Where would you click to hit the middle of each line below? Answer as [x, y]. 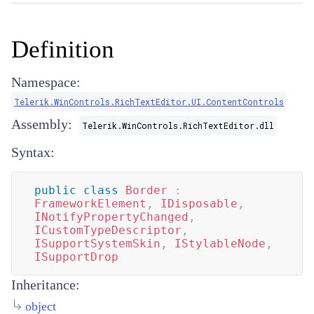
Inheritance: [46, 285]
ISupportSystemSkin [97, 244]
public [55, 190]
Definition [63, 49]
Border [146, 190]
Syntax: [33, 152]
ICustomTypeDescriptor [108, 230]
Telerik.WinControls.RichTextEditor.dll [178, 125]
